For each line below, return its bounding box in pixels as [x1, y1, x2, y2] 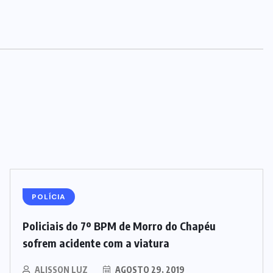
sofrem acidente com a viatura [23, 235, 169, 250]
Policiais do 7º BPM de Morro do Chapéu [23, 218, 216, 233]
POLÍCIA [32, 191, 66, 202]
